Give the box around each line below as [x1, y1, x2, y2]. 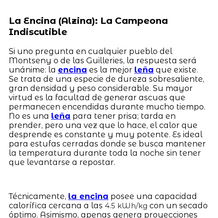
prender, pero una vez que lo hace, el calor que [8, 120, 198, 130]
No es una [8, 111, 51, 121]
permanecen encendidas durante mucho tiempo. [8, 102, 205, 111]
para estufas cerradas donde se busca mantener [8, 139, 206, 148]
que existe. [153, 65, 198, 74]
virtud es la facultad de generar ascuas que [8, 92, 185, 102]
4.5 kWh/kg [104, 201, 147, 210]
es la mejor [87, 65, 134, 74]
